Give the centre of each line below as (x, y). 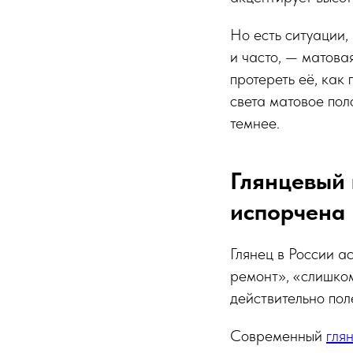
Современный (278, 336)
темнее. (255, 123)
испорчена (288, 211)
